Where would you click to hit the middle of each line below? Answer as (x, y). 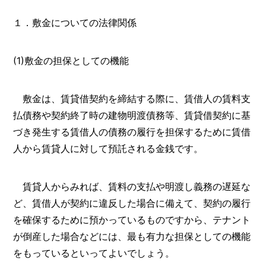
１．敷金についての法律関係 (75, 23)
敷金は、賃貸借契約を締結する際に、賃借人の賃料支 (132, 98)
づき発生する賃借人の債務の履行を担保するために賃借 (132, 132)
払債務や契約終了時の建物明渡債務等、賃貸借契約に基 (132, 115)
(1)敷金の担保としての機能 (71, 60)
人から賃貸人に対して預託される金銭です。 (108, 148)
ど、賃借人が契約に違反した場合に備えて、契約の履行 (132, 203)
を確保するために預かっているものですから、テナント (132, 219)
